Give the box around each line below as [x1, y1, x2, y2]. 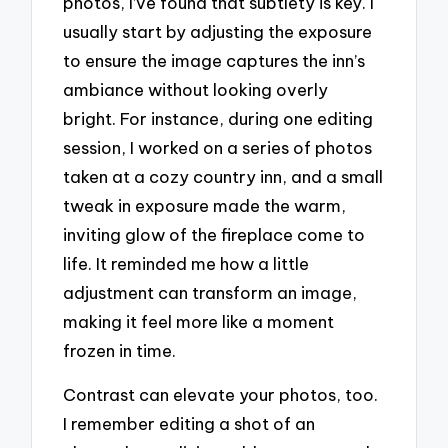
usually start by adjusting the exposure [63, 20, 373, 42]
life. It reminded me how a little [63, 252, 310, 274]
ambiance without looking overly [63, 78, 329, 100]
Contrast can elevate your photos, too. [63, 384, 379, 406]
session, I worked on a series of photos [63, 136, 373, 158]
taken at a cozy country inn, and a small [63, 165, 384, 187]
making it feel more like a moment [63, 310, 335, 332]
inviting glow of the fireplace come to [63, 223, 366, 245]
